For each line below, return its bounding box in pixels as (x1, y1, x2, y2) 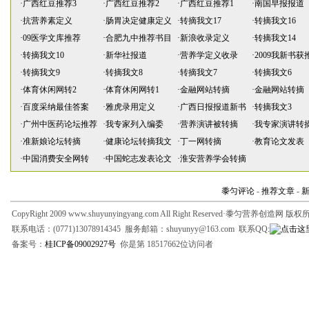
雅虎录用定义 (106, 102, 156, 112)
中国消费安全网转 (23, 154, 90, 163)
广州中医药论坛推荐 (23, 119, 98, 129)
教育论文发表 (255, 137, 305, 146)
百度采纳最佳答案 (23, 102, 90, 112)
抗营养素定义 (23, 16, 73, 26)
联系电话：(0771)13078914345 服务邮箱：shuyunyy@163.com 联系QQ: (12, 224, 270, 234)
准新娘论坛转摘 (23, 137, 81, 146)
